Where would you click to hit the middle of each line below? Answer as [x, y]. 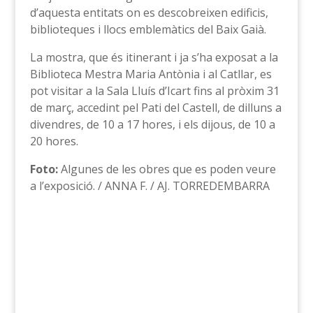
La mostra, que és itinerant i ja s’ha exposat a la [154, 57]
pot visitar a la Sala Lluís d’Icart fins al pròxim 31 [154, 90]
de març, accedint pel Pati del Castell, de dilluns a [155, 107]
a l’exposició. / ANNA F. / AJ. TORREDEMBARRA [150, 185]
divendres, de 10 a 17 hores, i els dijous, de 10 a [152, 124]
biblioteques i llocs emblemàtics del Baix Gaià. [148, 29]
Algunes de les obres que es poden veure [167, 169]
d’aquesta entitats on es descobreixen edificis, [149, 12]
